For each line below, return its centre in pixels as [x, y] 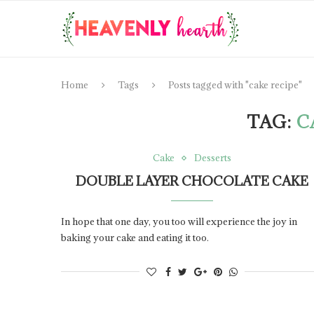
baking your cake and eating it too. [135, 238]
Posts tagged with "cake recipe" [235, 85]
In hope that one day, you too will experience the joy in [179, 221]
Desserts [213, 158]
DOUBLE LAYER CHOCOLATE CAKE [192, 181]
